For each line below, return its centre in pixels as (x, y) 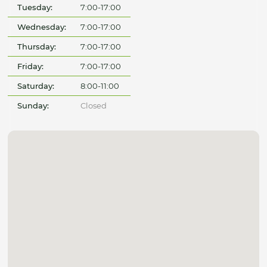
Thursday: (37, 47)
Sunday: (33, 106)
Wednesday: (42, 27)
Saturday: (36, 86)
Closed (93, 106)
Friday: (31, 66)
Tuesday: (35, 7)
